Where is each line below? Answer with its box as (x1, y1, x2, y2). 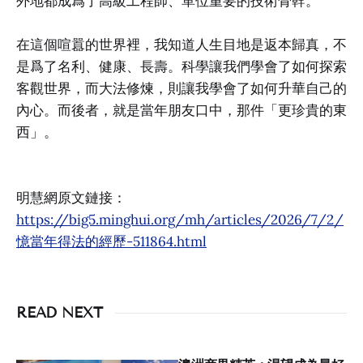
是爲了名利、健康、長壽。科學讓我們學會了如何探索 (16, 58, 347, 76)
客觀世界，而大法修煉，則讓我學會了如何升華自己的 (16, 79, 347, 98)
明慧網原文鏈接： (16, 189, 126, 207)
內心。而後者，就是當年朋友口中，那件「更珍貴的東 (16, 101, 347, 120)
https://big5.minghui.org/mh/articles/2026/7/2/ (16, 211, 344, 229)
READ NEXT (16, 304, 103, 322)
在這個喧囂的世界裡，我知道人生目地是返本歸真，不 (16, 36, 347, 54)
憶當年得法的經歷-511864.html (16, 233, 207, 251)
